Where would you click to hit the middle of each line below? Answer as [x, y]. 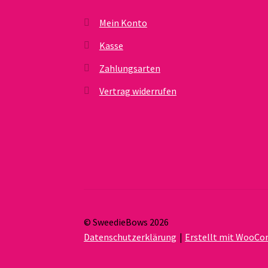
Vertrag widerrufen [138, 91]
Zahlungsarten [130, 68]
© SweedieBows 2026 [127, 222]
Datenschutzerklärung [130, 237]
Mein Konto [123, 22]
